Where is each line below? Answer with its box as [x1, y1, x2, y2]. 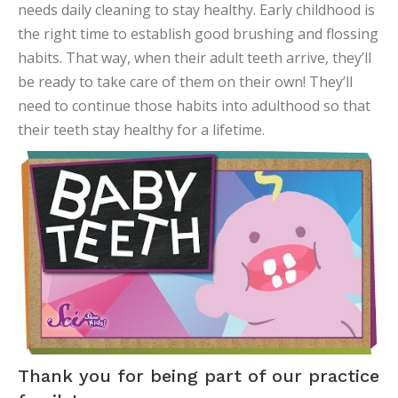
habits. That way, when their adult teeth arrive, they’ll [18, 48, 371, 68]
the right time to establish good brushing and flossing [18, 24, 378, 44]
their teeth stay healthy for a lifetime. [18, 120, 265, 139]
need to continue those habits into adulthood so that [18, 96, 370, 115]
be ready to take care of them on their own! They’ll [18, 72, 353, 92]
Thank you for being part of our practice [18, 365, 379, 387]
